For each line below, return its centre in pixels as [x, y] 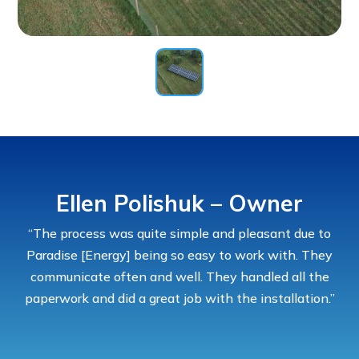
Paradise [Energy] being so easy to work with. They [179, 254]
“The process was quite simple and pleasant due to [179, 233]
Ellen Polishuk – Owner [179, 203]
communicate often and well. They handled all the [179, 276]
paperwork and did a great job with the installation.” [179, 298]
